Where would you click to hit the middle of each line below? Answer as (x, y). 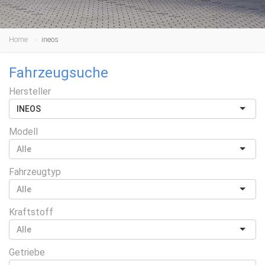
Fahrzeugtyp (35, 172)
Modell (23, 132)
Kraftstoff (31, 212)
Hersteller (30, 91)
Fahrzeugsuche (59, 73)
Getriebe (27, 252)
